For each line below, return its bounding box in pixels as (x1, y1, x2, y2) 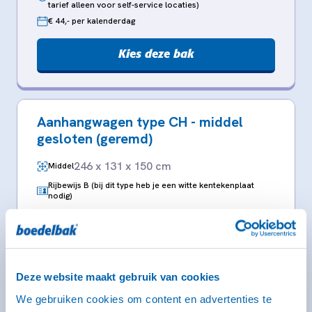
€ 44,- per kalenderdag (48, 15, 135, 27)
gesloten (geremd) (37, 129, 153, 148)
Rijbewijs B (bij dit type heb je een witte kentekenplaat (47, 179, 254, 191)
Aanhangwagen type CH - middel (37, 112, 243, 131)
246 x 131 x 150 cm (74, 158, 171, 173)
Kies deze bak (118, 46, 194, 61)
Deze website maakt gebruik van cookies (16, 271, 220, 283)
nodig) (47, 189, 72, 201)
